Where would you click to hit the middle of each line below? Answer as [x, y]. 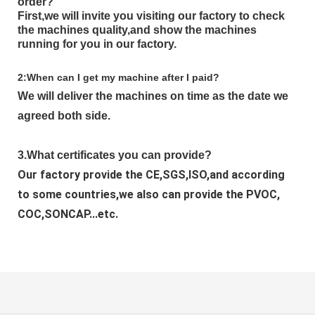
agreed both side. [64, 116]
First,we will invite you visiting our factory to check [151, 16]
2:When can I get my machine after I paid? [118, 78]
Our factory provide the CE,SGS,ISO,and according [151, 175]
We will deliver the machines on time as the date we [153, 96]
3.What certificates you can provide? [115, 155]
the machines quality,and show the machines [137, 30]
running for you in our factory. [97, 44]
